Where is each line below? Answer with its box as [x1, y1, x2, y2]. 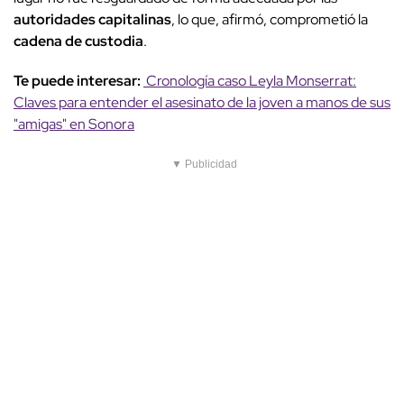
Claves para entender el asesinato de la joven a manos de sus [14, 93, 390, 113]
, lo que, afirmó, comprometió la [171, 10, 368, 30]
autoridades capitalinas [14, 10, 171, 30]
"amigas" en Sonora [14, 115, 134, 134]
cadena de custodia [14, 32, 143, 51]
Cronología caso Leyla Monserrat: [143, 71, 356, 91]
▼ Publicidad [171, 158, 237, 171]
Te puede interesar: [14, 71, 143, 91]
